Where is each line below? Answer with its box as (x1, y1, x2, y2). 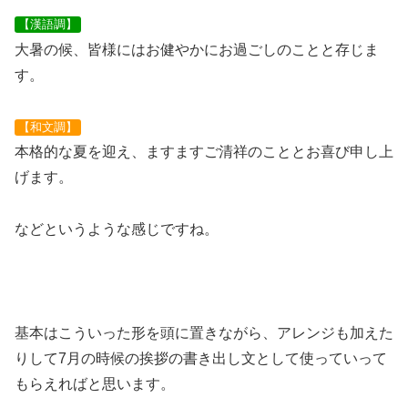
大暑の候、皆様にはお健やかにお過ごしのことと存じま (15, 41, 379, 57)
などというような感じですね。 (15, 221, 219, 238)
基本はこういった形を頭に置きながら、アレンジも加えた (15, 324, 393, 341)
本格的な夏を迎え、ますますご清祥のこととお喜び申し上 (15, 144, 393, 160)
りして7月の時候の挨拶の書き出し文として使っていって (15, 350, 387, 366)
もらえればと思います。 (15, 375, 175, 392)
